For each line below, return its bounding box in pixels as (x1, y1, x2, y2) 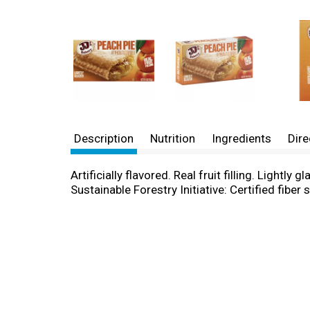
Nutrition (150, 131, 195, 145)
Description (74, 131, 134, 145)
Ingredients (212, 131, 271, 145)
